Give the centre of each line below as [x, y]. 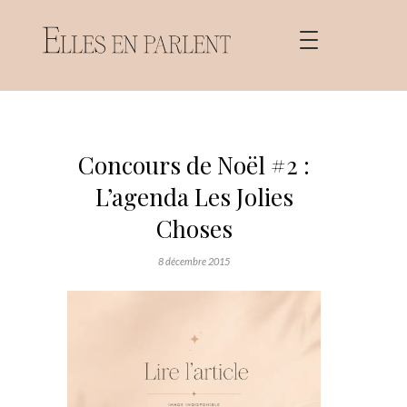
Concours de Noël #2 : [194, 165]
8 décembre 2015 [194, 261]
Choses [194, 228]
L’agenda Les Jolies [194, 197]
